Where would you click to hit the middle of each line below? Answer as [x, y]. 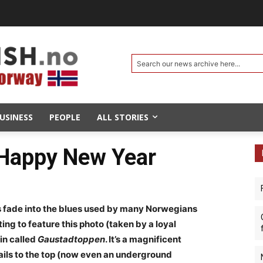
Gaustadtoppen [71, 239]
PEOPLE [65, 117]
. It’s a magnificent [143, 239]
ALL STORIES [123, 117]
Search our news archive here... [188, 63]
